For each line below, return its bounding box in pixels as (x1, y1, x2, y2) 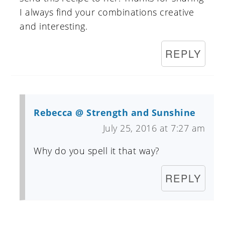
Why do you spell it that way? (34, 145, 160, 157)
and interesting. (20, 20, 88, 33)
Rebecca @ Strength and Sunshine (34, 106, 196, 119)
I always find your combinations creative (20, 6, 194, 19)
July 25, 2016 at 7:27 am (102, 122, 205, 135)
